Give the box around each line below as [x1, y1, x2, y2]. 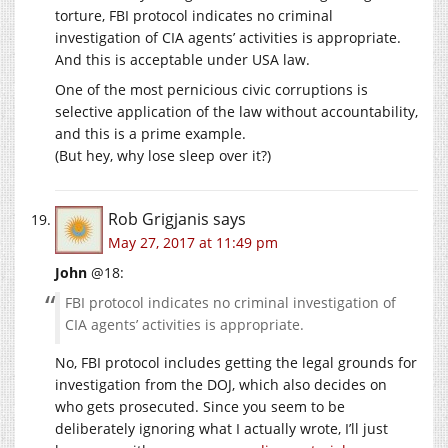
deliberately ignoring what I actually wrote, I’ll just [55, 418, 388, 438]
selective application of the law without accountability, [55, 101, 418, 121]
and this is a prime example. [55, 123, 246, 143]
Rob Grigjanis [108, 207, 209, 230]
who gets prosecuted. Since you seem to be [55, 396, 345, 416]
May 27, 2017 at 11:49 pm [108, 232, 278, 252]
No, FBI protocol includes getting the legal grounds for [55, 352, 417, 372]
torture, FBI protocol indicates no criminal [55, 5, 333, 25]
